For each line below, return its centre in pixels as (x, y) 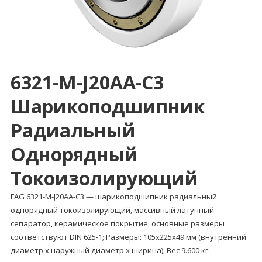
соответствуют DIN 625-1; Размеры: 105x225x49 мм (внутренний (128, 237)
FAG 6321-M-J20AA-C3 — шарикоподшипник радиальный (113, 196)
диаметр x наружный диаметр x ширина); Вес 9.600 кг (109, 250)
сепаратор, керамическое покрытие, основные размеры (117, 223)
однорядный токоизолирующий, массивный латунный (112, 210)
